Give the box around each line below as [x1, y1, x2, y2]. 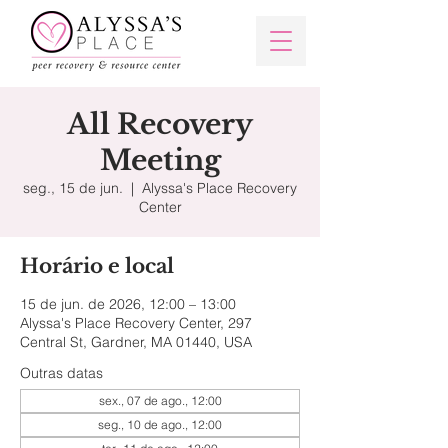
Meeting [99, 143, 221, 178]
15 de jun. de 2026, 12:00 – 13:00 [20, 295, 236, 313]
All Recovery [67, 107, 253, 142]
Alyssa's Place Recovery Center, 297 [20, 314, 252, 332]
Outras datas [20, 364, 103, 382]
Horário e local [20, 254, 174, 278]
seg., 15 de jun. [23, 179, 123, 197]
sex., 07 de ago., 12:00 [98, 393, 222, 408]
